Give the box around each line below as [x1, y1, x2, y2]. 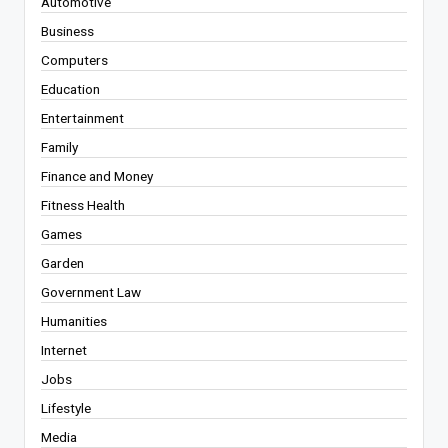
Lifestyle [41, 400, 91, 417]
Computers [41, 52, 108, 69]
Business [41, 23, 94, 40]
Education [41, 81, 100, 98]
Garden [41, 255, 84, 272]
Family [41, 139, 78, 156]
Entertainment [41, 110, 124, 127]
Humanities [41, 313, 107, 330]
